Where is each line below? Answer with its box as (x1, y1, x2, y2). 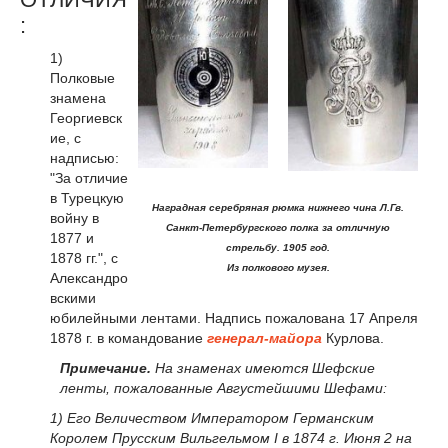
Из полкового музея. (226, 261, 330, 273)
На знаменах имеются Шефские (151, 360, 375, 377)
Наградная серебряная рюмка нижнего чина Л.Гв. (152, 201, 404, 213)
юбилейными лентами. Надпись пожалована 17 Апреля (50, 310, 418, 327)
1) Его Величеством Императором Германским (50, 410, 374, 427)
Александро (50, 270, 128, 287)
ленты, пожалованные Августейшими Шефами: (60, 380, 387, 397)
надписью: (50, 150, 119, 167)
